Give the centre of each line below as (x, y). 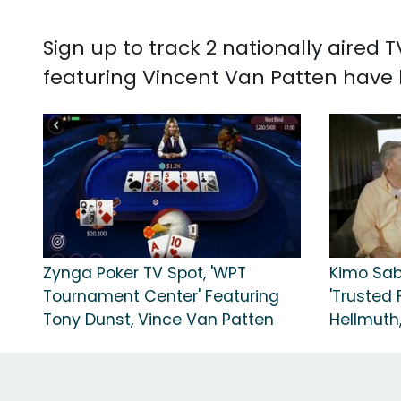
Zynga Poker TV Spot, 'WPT (145, 273)
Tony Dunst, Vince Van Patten (158, 320)
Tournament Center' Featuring (161, 297)
